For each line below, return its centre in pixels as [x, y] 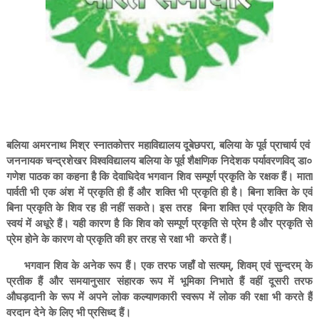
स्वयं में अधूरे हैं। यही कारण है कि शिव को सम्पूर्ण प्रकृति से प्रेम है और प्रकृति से [159, 223]
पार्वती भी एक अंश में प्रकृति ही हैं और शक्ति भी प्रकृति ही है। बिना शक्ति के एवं [159, 192]
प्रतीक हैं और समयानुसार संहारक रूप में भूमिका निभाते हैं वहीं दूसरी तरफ [159, 281]
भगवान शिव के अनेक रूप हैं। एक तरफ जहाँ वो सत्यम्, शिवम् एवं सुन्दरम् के [159, 265]
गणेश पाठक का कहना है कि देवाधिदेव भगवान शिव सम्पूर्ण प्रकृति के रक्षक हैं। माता [159, 176]
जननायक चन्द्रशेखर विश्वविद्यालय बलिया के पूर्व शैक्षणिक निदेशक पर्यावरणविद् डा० [159, 160]
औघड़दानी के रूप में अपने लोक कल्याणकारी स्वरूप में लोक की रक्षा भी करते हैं [159, 296]
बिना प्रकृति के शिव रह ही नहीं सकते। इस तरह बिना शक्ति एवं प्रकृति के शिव [159, 207]
